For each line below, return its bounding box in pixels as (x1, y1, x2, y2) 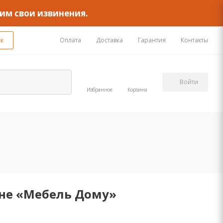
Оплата (60, 36, 81, 44)
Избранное (87, 86, 112, 93)
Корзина (127, 86, 147, 93)
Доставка (96, 36, 123, 44)
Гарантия (138, 36, 166, 44)
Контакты (181, 36, 208, 44)
